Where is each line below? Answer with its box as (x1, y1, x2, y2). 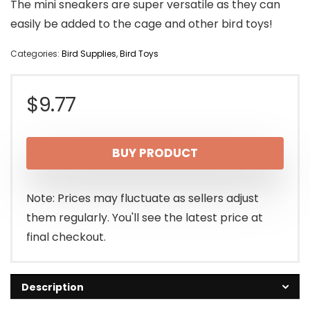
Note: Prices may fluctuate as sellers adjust (26, 190, 259, 207)
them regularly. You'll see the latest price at (26, 210, 263, 226)
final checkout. (26, 229, 106, 246)
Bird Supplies (62, 48, 116, 60)
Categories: (10, 48, 62, 60)
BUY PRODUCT (112, 145, 198, 162)
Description (21, 280, 84, 295)
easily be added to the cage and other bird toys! (10, 16, 273, 33)
